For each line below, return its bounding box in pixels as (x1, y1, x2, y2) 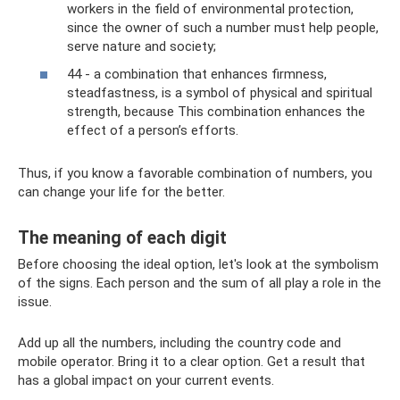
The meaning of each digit (18, 227, 227, 248)
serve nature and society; (67, 37, 216, 54)
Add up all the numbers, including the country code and (18, 335, 341, 352)
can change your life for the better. (18, 184, 225, 201)
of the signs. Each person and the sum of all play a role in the (18, 275, 381, 292)
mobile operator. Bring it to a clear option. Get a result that (18, 354, 365, 371)
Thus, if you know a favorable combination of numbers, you (18, 165, 372, 182)
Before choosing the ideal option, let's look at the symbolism (18, 256, 379, 273)
